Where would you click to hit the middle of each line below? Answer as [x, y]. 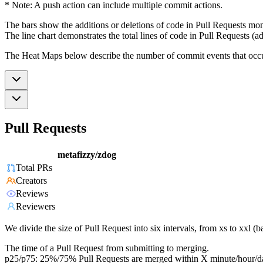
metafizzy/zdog [87, 155]
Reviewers [36, 207]
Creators [31, 181]
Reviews [32, 194]
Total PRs [34, 168]
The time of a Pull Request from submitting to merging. [107, 248]
